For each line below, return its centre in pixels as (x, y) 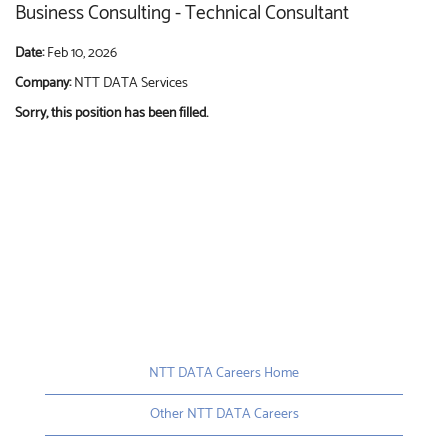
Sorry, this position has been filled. (111, 113)
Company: (44, 83)
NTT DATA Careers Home (224, 373)
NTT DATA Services (131, 83)
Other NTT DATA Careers (224, 414)
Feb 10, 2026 (82, 53)
